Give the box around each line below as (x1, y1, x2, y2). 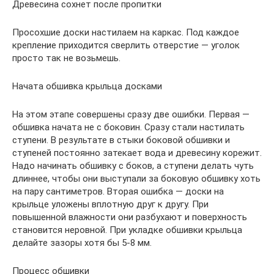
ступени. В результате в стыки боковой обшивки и (12, 135, 230, 146)
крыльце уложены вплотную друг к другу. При (12, 199, 209, 210)
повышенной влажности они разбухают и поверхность (12, 212, 247, 223)
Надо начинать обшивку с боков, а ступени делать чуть (12, 160, 254, 171)
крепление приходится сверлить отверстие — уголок (12, 40, 240, 51)
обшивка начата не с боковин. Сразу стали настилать (12, 122, 245, 133)
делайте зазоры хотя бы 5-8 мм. (12, 237, 152, 248)
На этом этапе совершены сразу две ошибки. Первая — (12, 109, 250, 120)
